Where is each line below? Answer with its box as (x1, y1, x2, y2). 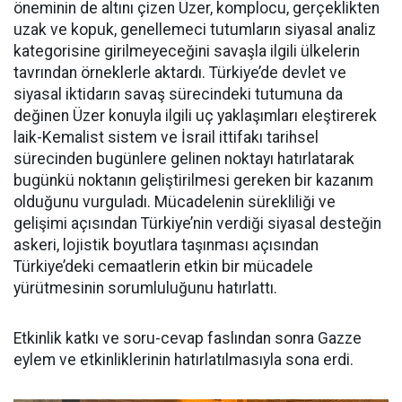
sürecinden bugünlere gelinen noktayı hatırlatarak (13, 150, 354, 168)
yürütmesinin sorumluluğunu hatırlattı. (13, 279, 277, 297)
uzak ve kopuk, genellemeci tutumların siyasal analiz (13, 21, 376, 39)
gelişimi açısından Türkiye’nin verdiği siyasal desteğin (13, 214, 381, 232)
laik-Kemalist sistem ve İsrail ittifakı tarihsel (13, 128, 319, 146)
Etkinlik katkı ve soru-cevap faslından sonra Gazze (13, 329, 362, 347)
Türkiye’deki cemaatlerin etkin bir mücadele (13, 258, 313, 275)
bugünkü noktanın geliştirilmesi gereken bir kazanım (13, 171, 373, 189)
